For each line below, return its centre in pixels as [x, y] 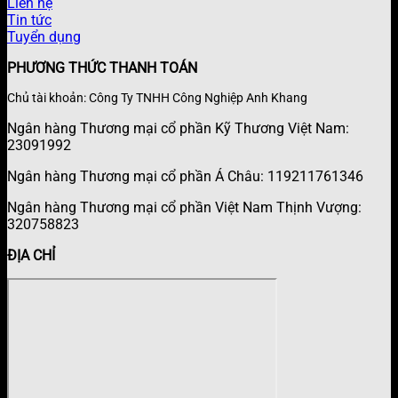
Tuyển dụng [44, 37]
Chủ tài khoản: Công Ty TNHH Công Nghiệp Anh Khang [157, 99]
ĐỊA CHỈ [31, 256]
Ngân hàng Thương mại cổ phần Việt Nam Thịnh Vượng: [184, 208]
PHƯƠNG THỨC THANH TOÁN [102, 68]
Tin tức [29, 20]
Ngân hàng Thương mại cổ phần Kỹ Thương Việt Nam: [178, 129]
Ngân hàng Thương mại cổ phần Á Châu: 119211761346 [185, 177]
